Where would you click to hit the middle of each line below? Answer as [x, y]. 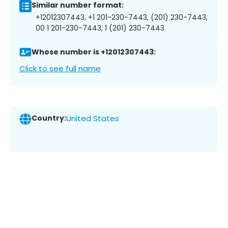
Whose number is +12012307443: [94, 52]
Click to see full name [60, 68]
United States [93, 119]
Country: [49, 118]
